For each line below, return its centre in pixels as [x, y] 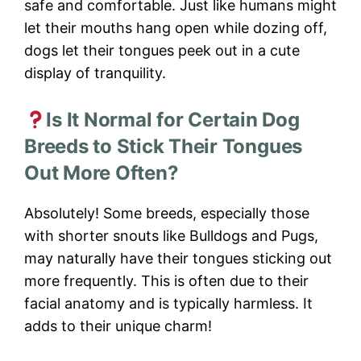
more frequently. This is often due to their [166, 281]
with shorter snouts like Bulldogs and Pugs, [171, 236]
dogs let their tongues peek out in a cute [162, 51]
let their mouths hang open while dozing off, [176, 28]
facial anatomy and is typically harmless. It [168, 304]
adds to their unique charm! [118, 326]
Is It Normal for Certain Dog [173, 120]
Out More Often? [102, 173]
